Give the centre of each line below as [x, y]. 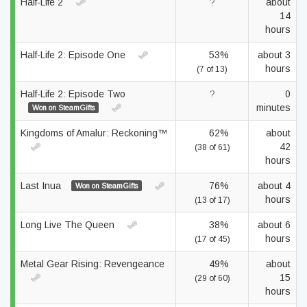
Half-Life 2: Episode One [74, 55]
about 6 [274, 225]
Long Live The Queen [69, 225]
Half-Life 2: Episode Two [73, 94]
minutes [273, 108]
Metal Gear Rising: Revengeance [93, 264]
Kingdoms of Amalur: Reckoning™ [94, 133]
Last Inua [42, 186]
